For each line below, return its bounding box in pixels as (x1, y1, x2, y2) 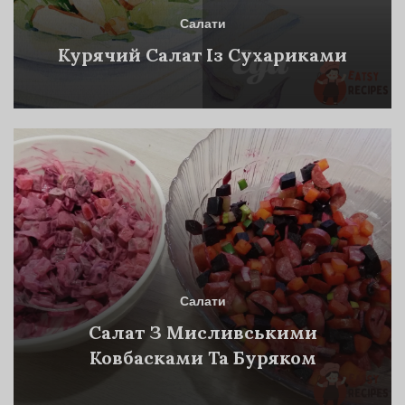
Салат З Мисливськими (88, 321, 317, 344)
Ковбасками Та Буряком (89, 346, 316, 370)
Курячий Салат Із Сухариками (58, 43, 347, 67)
